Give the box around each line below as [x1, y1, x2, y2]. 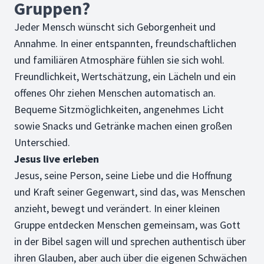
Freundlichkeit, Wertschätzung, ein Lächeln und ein [14, 70, 236, 83]
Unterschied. [14, 136, 70, 149]
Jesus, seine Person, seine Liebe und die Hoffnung [14, 169, 232, 182]
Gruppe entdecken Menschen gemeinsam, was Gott [14, 218, 240, 232]
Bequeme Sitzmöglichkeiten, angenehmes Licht [14, 103, 224, 116]
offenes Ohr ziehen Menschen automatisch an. [14, 86, 216, 100]
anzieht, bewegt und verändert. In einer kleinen [14, 202, 220, 215]
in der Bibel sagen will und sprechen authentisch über [14, 235, 246, 248]
